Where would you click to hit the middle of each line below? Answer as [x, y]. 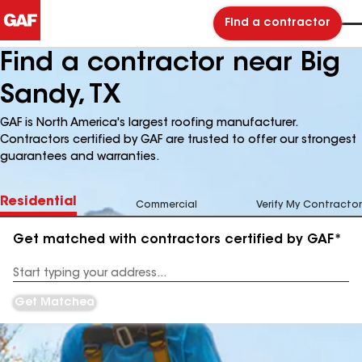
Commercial [166, 205]
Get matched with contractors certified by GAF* [177, 240]
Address [34, 279]
